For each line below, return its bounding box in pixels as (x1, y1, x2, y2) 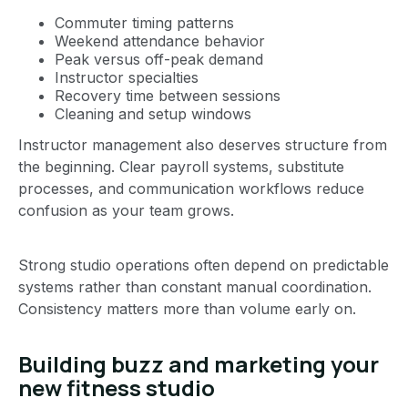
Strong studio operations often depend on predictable (18, 255, 389, 274)
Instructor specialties (55, 67, 199, 87)
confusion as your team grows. (18, 200, 234, 219)
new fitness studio (18, 372, 215, 403)
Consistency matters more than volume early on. (18, 299, 356, 318)
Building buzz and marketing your (18, 348, 379, 379)
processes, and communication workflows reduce (18, 178, 364, 198)
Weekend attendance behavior (55, 31, 265, 50)
